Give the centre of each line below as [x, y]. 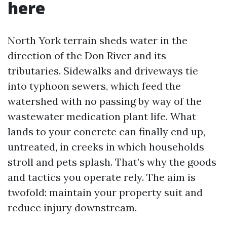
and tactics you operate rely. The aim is [102, 177]
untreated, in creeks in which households [106, 147]
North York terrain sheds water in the [98, 40]
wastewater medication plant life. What [102, 116]
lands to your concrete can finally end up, [106, 131]
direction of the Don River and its [87, 55]
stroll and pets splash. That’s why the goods [112, 162]
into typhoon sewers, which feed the [94, 86]
